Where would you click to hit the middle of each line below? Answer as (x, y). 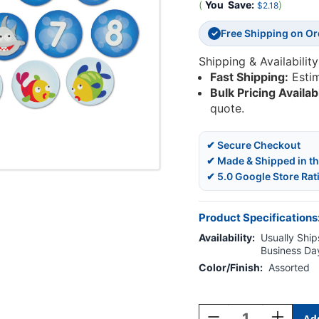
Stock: (213, 303)
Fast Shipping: (250, 77)
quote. (228, 109)
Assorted (289, 268)
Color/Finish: (231, 268)
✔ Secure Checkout (253, 145)
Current (215, 290)
